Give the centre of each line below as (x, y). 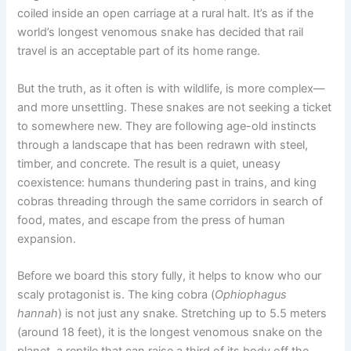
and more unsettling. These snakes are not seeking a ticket (175, 107)
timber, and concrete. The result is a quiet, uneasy (149, 163)
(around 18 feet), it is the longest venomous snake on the (170, 332)
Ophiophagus (251, 294)
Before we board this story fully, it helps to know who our (170, 275)
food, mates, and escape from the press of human (152, 220)
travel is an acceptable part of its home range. (139, 51)
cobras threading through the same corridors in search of (170, 201)
